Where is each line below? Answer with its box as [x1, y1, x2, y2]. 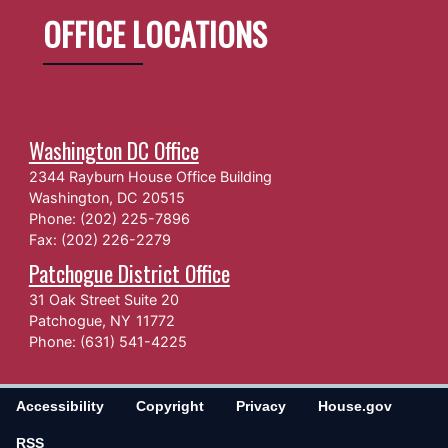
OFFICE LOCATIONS [43, 9, 268, 57]
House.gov [318, 398, 392, 415]
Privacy [236, 398, 286, 415]
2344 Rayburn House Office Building [28, 167, 272, 185]
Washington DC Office [28, 133, 199, 166]
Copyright [136, 398, 204, 415]
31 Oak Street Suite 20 [28, 290, 179, 308]
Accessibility [16, 398, 104, 415]
